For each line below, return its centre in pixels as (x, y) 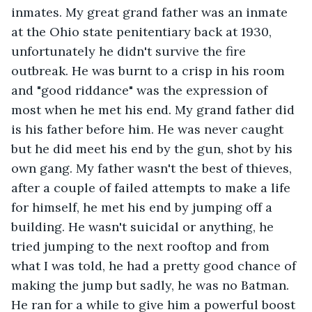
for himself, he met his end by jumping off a (143, 207)
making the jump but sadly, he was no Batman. (152, 285)
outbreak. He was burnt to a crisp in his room (150, 70)
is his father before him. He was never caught (149, 129)
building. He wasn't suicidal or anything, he (144, 226)
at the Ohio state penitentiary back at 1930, (143, 31)
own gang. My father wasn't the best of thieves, (153, 168)
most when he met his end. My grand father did (155, 109)
